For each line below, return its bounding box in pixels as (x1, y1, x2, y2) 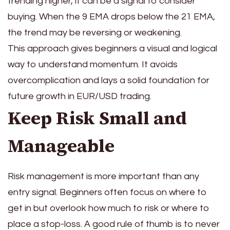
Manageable (8, 133, 114, 158)
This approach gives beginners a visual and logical (8, 43, 217, 53)
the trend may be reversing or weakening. (8, 27, 182, 37)
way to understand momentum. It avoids (8, 59, 178, 69)
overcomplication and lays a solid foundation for (8, 75, 209, 85)
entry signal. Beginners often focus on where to (8, 187, 207, 198)
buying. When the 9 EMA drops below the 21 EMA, (8, 11, 215, 22)
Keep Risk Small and (8, 105, 187, 130)
